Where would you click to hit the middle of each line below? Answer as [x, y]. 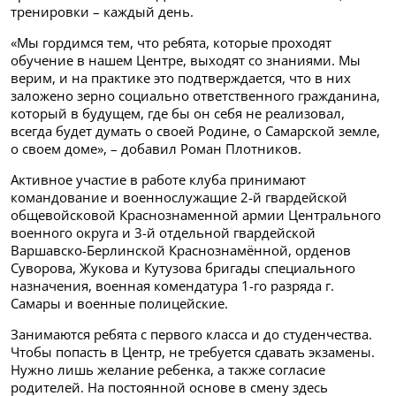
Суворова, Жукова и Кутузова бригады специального [183, 268]
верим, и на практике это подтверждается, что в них [181, 78]
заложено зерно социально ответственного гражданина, [195, 96]
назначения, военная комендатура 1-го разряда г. [172, 286]
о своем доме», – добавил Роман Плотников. [156, 149]
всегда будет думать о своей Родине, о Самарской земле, [195, 131]
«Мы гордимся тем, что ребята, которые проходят [171, 43]
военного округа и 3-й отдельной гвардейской [163, 233]
